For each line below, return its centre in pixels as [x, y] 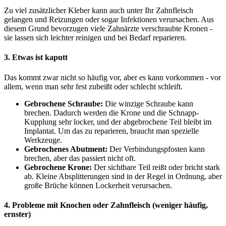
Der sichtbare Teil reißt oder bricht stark [156, 167]
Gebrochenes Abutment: [66, 149]
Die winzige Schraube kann [148, 103]
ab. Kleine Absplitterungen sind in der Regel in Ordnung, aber [123, 176]
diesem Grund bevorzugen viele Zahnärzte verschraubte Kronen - [108, 29]
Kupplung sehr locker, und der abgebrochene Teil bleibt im [118, 122]
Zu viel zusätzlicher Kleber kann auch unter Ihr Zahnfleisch [99, 10]
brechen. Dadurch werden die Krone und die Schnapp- [111, 112]
